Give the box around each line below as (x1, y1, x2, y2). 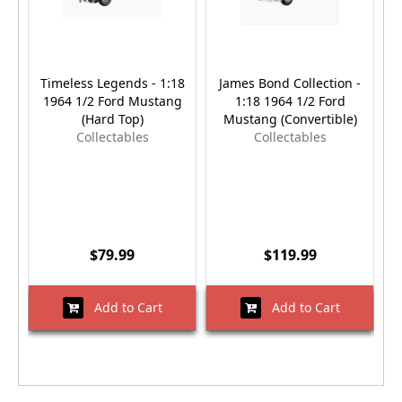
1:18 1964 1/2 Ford (234, 92, 345, 109)
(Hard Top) (81, 109, 144, 127)
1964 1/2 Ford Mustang (42, 92, 182, 109)
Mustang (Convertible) (223, 109, 357, 127)
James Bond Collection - (219, 74, 361, 92)
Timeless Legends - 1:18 (39, 74, 185, 92)
